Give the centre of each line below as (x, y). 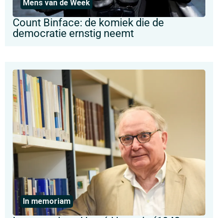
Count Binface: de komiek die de (88, 22)
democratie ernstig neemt (73, 33)
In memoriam (47, 201)
